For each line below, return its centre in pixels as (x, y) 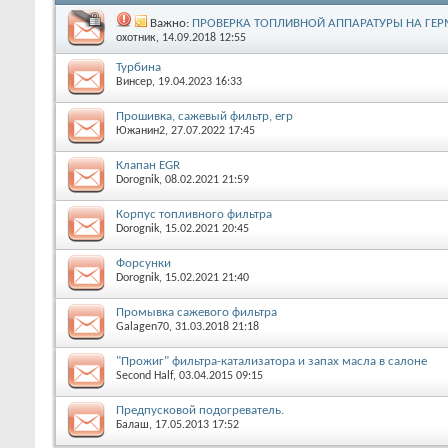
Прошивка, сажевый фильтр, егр (204, 116)
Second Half (144, 375)
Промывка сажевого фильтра (196, 312)
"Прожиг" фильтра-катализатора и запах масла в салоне (271, 361)
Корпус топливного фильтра (194, 214)
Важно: (171, 23)
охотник (136, 37)
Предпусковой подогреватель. (200, 410)
